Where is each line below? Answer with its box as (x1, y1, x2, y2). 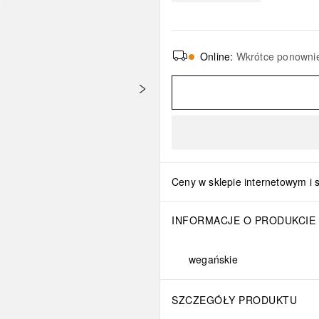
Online (200, 49, 231, 63)
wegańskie (189, 251, 238, 266)
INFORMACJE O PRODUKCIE (172, 213, 315, 227)
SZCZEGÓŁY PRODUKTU (172, 292, 297, 307)
